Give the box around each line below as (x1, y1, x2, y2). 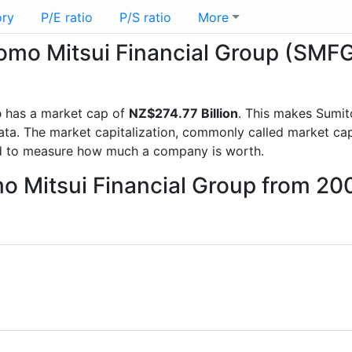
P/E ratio (41, 9, 93, 25)
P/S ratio (119, 9, 171, 25)
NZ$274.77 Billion (129, 105, 238, 121)
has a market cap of (2, 105, 129, 121)
